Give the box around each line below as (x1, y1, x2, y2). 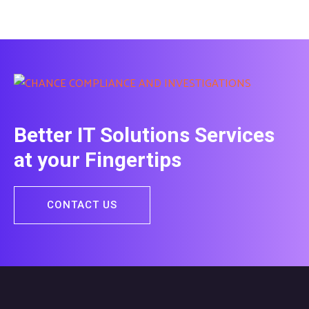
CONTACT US (47, 199, 117, 212)
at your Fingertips (14, 148, 181, 172)
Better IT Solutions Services (14, 123, 275, 148)
